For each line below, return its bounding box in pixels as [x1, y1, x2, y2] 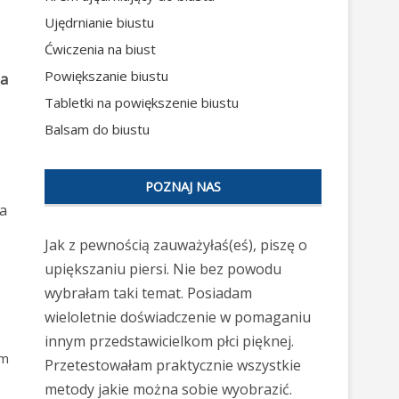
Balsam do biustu [45, 120, 150, 138]
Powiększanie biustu [45, 67, 168, 85]
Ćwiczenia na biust [45, 40, 156, 58]
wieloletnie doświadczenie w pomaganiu [45, 307, 311, 327]
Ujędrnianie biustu [45, 13, 154, 31]
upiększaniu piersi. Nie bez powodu [45, 259, 281, 279]
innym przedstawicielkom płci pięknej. [45, 331, 294, 351]
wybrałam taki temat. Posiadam [45, 283, 252, 303]
